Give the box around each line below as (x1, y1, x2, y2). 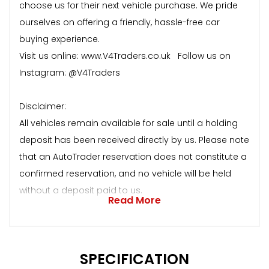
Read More (108, 193, 161, 207)
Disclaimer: (19, 100, 66, 112)
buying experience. (19, 32, 100, 45)
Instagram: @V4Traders (19, 66, 120, 79)
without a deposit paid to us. (19, 184, 142, 196)
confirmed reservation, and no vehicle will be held (19, 167, 231, 180)
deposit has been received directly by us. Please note (19, 133, 249, 146)
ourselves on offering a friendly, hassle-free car (19, 16, 220, 28)
